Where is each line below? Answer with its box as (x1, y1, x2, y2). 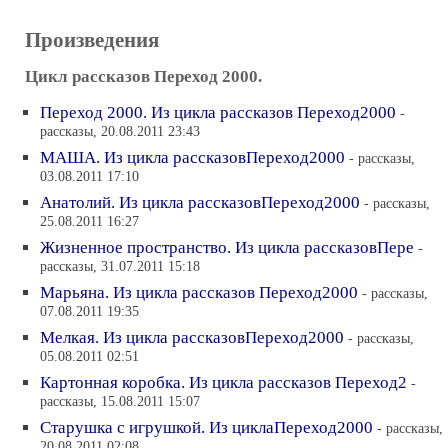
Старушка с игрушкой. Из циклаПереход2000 (40, 418, 373, 437)
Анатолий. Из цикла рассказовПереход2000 (40, 193, 360, 212)
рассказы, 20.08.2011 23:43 (40, 123, 200, 142)
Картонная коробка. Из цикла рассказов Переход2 (40, 373, 407, 392)
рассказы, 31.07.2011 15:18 (40, 258, 200, 277)
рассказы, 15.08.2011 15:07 (40, 393, 200, 412)
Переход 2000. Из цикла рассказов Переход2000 (40, 103, 396, 122)
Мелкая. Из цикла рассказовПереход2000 (40, 328, 344, 347)
